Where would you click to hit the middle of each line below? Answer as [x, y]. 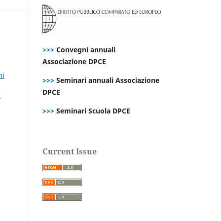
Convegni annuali [86, 49]
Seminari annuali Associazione [107, 80]
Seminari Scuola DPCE [92, 110]
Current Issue [70, 151]
